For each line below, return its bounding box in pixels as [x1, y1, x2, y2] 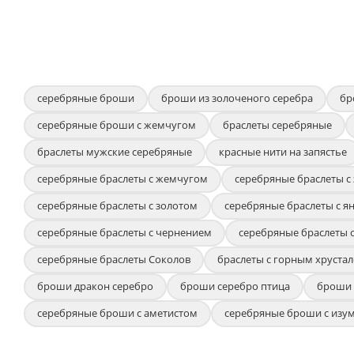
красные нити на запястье [219, 144, 347, 159]
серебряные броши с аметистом [37, 305, 198, 320]
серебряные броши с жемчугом [37, 117, 196, 132]
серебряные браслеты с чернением [37, 224, 212, 239]
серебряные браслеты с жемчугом [37, 171, 208, 186]
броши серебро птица [180, 278, 290, 293]
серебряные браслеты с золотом [37, 198, 198, 213]
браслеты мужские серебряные [37, 144, 192, 159]
